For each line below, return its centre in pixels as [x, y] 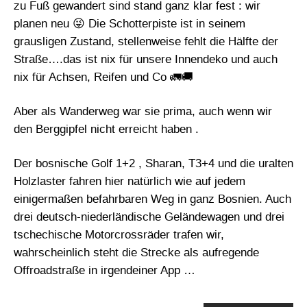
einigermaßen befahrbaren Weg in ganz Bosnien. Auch [152, 199]
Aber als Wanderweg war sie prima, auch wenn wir [143, 112]
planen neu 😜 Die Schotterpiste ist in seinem [130, 24]
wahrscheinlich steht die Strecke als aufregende [136, 253]
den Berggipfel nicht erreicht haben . [106, 130]
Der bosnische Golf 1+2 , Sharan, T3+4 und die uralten [153, 164]
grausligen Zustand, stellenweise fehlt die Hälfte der [146, 42]
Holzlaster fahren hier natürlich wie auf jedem [130, 182]
